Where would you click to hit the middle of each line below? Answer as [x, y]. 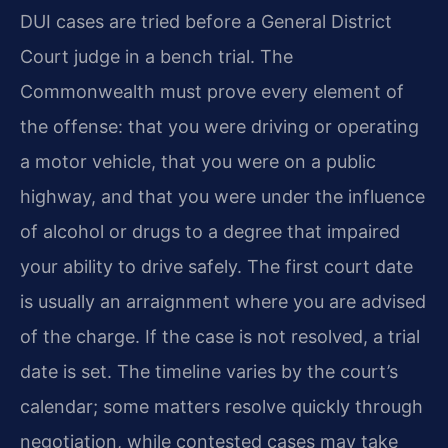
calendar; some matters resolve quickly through [221, 406]
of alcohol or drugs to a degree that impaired [210, 231]
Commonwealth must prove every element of [212, 91]
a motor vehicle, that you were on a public [198, 161]
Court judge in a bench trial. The [156, 56]
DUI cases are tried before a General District [206, 21]
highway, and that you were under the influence [222, 196]
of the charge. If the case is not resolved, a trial [220, 336]
